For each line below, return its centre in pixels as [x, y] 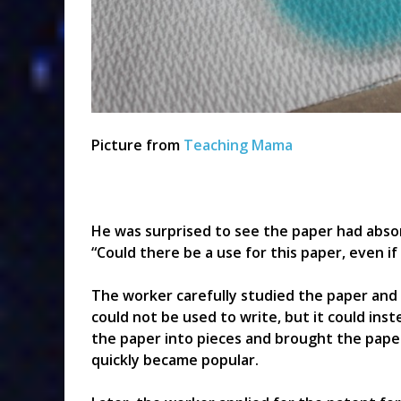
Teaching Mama [238, 145]
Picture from [137, 145]
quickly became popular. [175, 360]
